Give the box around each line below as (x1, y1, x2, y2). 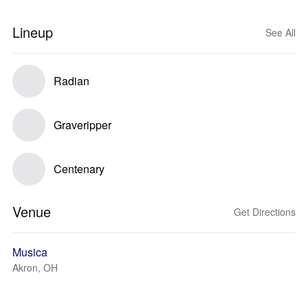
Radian (54, 73, 89, 89)
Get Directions (234, 205, 296, 219)
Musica (12, 244, 47, 260)
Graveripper (54, 117, 111, 133)
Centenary (54, 161, 104, 177)
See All (265, 25, 296, 39)
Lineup (12, 22, 53, 42)
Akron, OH (12, 261, 58, 274)
